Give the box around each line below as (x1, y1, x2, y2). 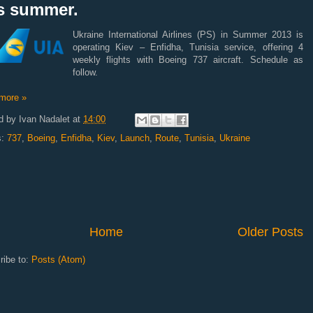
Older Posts (238, 224, 303, 239)
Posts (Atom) (31, 254, 85, 265)
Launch (120, 132, 150, 143)
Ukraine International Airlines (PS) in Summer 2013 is (73, 29, 303, 40)
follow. (73, 66, 98, 78)
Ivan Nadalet (19, 113, 70, 124)
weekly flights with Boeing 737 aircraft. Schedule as (73, 54, 303, 65)
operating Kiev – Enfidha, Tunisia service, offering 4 (73, 41, 303, 52)
